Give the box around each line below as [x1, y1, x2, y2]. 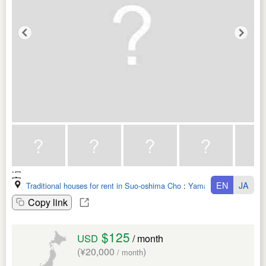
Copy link [28, 195, 68, 210]
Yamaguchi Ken [188, 180, 242, 192]
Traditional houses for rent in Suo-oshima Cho [26, 180, 181, 192]
